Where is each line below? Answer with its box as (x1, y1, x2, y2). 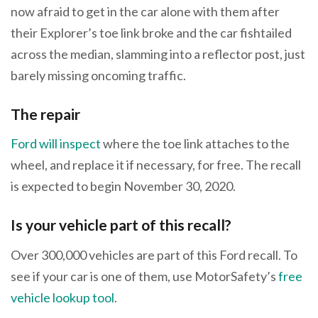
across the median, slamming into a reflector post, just (11, 45, 305, 62)
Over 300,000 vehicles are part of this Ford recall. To (11, 246, 297, 263)
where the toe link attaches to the (101, 136, 290, 152)
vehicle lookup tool (11, 289, 114, 305)
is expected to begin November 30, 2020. (11, 178, 238, 194)
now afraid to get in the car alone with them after (11, 3, 280, 19)
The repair (11, 104, 80, 123)
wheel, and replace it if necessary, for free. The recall (11, 157, 301, 173)
